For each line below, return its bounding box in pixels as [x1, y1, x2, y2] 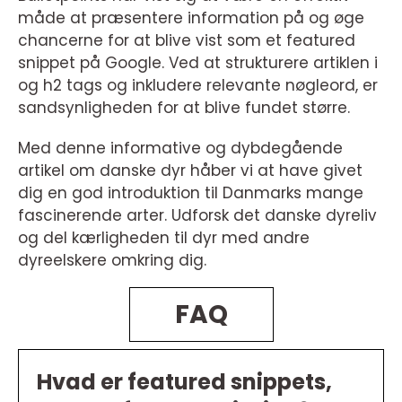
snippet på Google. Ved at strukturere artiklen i [18, 52, 378, 74]
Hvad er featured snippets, [37, 367, 332, 398]
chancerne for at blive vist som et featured [18, 30, 355, 52]
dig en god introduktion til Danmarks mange [18, 182, 363, 205]
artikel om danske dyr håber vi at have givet [18, 160, 363, 182]
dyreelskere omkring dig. [18, 249, 206, 272]
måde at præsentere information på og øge [18, 7, 364, 30]
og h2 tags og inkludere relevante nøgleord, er [18, 74, 378, 97]
